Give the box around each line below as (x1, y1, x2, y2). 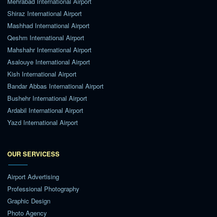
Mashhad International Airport (7, 20, 90, 30)
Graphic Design (7, 196, 50, 205)
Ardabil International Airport (7, 105, 83, 115)
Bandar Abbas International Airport (7, 81, 104, 91)
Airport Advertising (7, 171, 59, 181)
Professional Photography (7, 184, 79, 193)
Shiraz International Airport (7, 8, 82, 18)
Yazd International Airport (7, 117, 78, 127)
